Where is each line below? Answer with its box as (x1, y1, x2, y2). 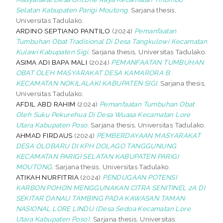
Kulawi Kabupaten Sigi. (15, 47, 90, 56)
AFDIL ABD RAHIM (15, 100, 76, 108)
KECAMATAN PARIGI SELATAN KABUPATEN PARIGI (15, 152, 179, 160)
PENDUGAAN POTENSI (103, 173, 177, 181)
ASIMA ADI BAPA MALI (15, 58, 88, 66)
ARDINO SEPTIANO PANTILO (15, 26, 111, 35)
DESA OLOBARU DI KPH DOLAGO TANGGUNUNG (15, 141, 177, 150)
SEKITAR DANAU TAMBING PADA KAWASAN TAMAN (15, 194, 185, 202)
